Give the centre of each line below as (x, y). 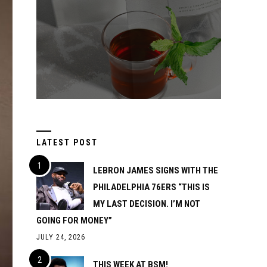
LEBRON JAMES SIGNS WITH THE (156, 170)
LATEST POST (67, 142)
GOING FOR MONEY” (74, 221)
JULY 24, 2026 (61, 237)
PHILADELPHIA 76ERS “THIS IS (151, 187)
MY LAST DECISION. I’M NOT (147, 204)
